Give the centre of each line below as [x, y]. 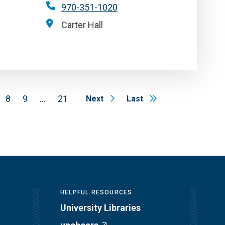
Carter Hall [82, 25]
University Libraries [100, 208]
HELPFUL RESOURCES [96, 192]
